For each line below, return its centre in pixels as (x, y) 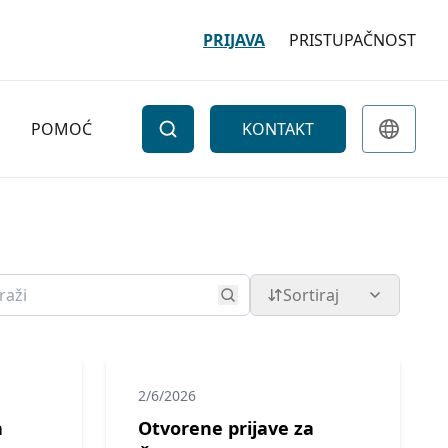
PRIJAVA (234, 40)
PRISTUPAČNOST (352, 40)
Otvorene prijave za (226, 428)
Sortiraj (311, 295)
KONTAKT (278, 129)
